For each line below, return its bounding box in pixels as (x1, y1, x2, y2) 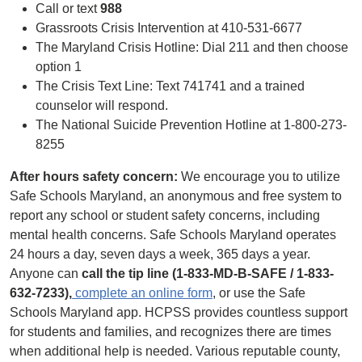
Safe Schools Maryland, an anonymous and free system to (10, 189, 342, 203)
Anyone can (10, 267, 82, 280)
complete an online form (72, 286, 213, 300)
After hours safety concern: (10, 170, 178, 183)
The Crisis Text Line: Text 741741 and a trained (36, 79, 305, 93)
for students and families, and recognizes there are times (10, 325, 331, 339)
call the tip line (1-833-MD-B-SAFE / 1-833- (82, 267, 334, 280)
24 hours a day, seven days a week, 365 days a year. (10, 247, 310, 261)
